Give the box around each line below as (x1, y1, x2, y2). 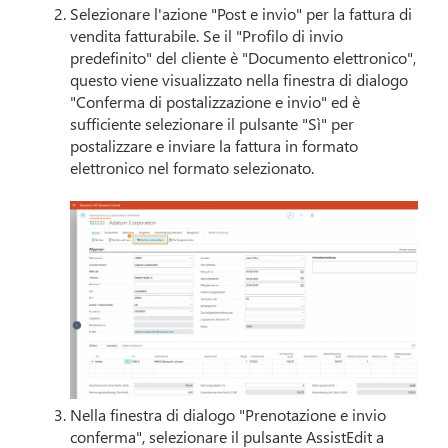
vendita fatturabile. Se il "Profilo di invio (70, 25, 344, 47)
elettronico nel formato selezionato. (70, 157, 315, 179)
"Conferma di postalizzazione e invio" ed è (70, 91, 361, 113)
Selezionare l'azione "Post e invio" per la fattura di (70, 3, 413, 25)
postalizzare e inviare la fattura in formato (70, 135, 359, 157)
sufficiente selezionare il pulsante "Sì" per (70, 113, 355, 135)
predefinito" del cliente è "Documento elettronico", (70, 47, 417, 69)
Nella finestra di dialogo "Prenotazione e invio (70, 403, 387, 425)
